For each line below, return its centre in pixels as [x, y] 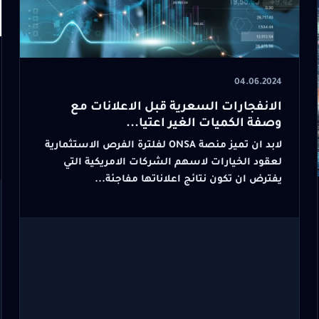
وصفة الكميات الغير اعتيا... [204, 125]
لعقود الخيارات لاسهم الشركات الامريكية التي [173, 162]
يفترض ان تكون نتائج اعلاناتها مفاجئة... [189, 179]
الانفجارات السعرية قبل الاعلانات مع [177, 108]
